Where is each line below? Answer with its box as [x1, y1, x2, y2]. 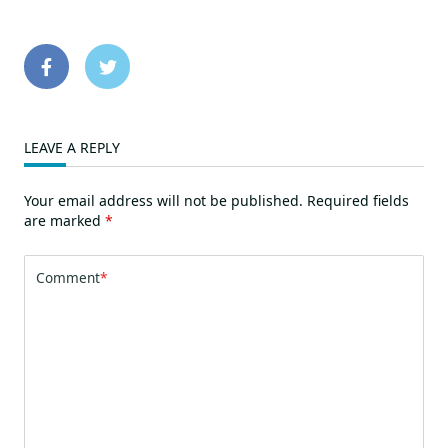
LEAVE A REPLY [24, 138, 120, 158]
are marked [24, 211, 105, 231]
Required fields [307, 191, 409, 211]
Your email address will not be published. [24, 191, 303, 211]
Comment [36, 268, 100, 288]
